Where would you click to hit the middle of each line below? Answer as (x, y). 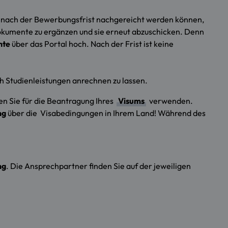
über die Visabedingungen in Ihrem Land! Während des (106, 113)
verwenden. (170, 101)
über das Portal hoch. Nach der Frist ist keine (92, 44)
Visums (131, 101)
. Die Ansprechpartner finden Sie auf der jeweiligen (98, 166)
